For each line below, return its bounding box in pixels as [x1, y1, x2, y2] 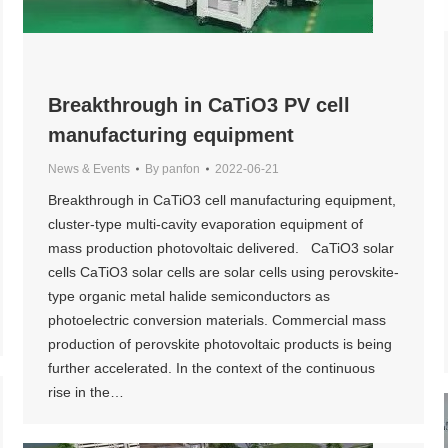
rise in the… [48, 383, 124, 400]
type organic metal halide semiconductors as [48, 287, 330, 304]
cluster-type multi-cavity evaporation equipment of [48, 215, 363, 232]
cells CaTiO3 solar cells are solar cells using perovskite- [48, 263, 399, 280]
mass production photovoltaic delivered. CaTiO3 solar [48, 239, 394, 256]
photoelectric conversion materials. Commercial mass [48, 311, 386, 328]
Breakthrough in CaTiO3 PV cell [48, 93, 350, 116]
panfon [162, 161, 200, 176]
